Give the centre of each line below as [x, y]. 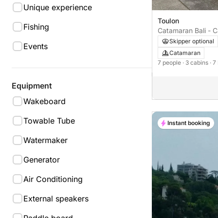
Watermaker [45, 140]
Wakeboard [45, 101]
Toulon [168, 20]
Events [36, 46]
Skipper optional [192, 41]
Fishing [36, 27]
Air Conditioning [53, 179]
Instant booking [189, 123]
